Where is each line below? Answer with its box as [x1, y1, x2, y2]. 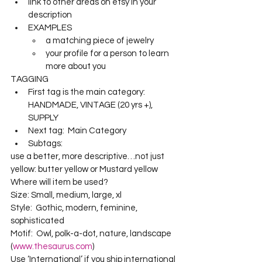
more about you [46, 62, 106, 71]
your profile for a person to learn [46, 49, 171, 58]
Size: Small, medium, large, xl [11, 191, 122, 200]
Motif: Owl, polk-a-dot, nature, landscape [11, 229, 173, 239]
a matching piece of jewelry [46, 36, 154, 46]
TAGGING [11, 75, 49, 84]
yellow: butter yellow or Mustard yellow [11, 165, 158, 174]
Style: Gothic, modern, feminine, [11, 204, 139, 213]
